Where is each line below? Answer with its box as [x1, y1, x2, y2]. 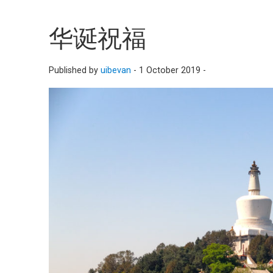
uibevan [101, 65, 132, 76]
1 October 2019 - [139, 65, 207, 76]
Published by [49, 65, 101, 76]
